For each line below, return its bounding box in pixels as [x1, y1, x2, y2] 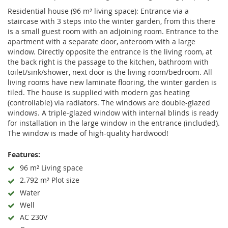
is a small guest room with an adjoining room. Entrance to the [8, 26, 218, 36]
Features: [8, 150, 40, 159]
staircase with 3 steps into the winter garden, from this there [8, 16, 215, 26]
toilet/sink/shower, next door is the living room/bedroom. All [8, 67, 212, 77]
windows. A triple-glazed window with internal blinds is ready [8, 108, 218, 118]
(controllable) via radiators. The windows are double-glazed [8, 98, 210, 107]
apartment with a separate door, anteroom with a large [8, 37, 195, 46]
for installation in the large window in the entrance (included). [8, 118, 220, 128]
